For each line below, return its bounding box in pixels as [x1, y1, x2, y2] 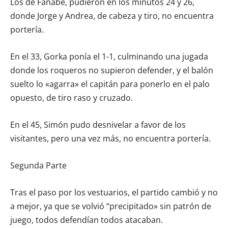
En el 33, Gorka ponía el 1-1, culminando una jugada [10, 50, 208, 62]
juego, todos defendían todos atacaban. [10, 214, 163, 225]
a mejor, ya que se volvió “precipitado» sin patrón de [10, 200, 211, 212]
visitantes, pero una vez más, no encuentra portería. [10, 132, 211, 144]
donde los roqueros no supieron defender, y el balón [10, 64, 213, 76]
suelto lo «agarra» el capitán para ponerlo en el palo [10, 78, 210, 90]
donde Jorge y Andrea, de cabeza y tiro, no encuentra [10, 10, 214, 21]
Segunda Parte [10, 159, 67, 171]
